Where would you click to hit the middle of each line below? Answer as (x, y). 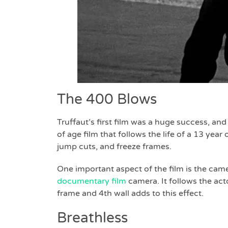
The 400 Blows (107, 99)
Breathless (92, 218)
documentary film (92, 181)
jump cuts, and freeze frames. (114, 146)
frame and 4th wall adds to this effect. (130, 193)
